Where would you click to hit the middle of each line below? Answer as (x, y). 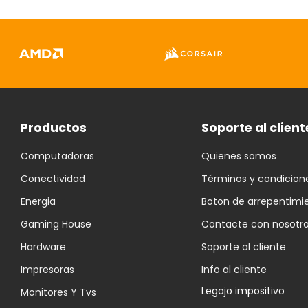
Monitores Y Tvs (58, 293)
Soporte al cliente (243, 247)
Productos (54, 128)
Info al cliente (234, 270)
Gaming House (56, 224)
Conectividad (53, 179)
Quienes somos (239, 156)
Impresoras (47, 270)
